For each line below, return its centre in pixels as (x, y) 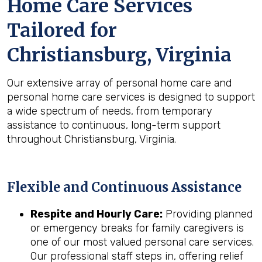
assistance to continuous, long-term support (114, 125)
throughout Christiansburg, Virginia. (92, 139)
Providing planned (208, 214)
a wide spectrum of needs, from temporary (110, 111)
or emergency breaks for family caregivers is (137, 228)
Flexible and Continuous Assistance (124, 187)
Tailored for (62, 30)
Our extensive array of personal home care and (119, 83)
